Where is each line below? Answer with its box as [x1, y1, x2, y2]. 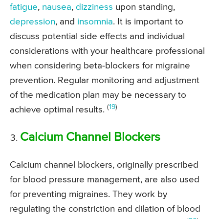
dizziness [76, 2, 113, 12]
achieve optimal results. [10, 105, 107, 115]
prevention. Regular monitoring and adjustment [10, 76, 199, 86]
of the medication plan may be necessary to [10, 90, 186, 100]
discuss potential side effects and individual [10, 32, 185, 42]
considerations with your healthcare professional [10, 46, 205, 56]
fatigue [10, 2, 38, 12]
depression [10, 17, 55, 27]
